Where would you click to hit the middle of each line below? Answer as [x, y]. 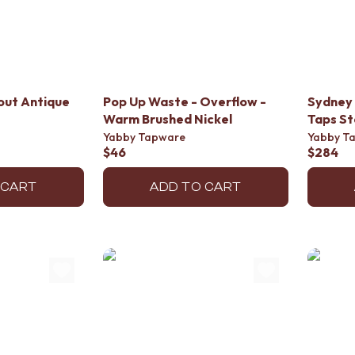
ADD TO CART [196, 187]
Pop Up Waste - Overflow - [185, 101]
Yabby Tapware [144, 137]
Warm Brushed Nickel [168, 119]
